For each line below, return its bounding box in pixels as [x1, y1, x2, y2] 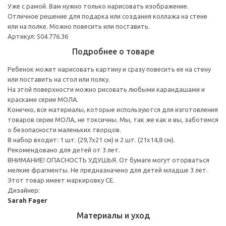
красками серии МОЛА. [8, 95, 79, 103]
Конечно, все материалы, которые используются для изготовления [8, 105, 218, 113]
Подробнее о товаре [72, 46, 154, 56]
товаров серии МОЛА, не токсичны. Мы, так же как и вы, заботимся [8, 116, 218, 123]
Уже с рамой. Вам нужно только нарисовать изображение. [8, 2, 189, 10]
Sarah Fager [8, 196, 47, 204]
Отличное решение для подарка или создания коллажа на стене [8, 12, 207, 20]
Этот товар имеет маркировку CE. [8, 176, 115, 184]
